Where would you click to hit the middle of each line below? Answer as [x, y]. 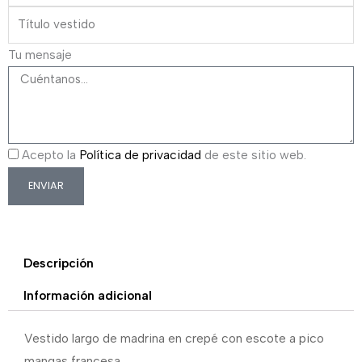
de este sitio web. [254, 154]
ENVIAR [46, 186]
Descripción [58, 263]
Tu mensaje [40, 54]
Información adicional [87, 295]
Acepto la [51, 154]
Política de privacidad [140, 154]
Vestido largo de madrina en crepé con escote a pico [174, 339]
